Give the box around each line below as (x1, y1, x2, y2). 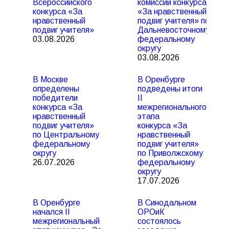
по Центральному (33, 130, 99, 139)
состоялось (138, 217, 181, 225)
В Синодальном (138, 198, 196, 207)
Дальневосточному (138, 26, 210, 34)
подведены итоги (138, 84, 202, 93)
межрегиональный (33, 217, 100, 225)
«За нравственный (138, 7, 207, 16)
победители (33, 94, 78, 102)
